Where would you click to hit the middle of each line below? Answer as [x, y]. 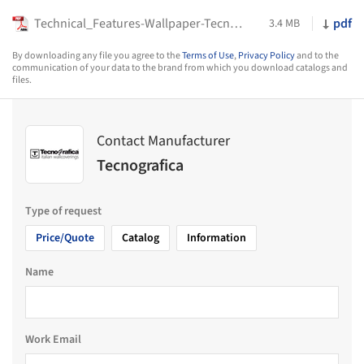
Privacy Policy [266, 55]
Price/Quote [65, 238]
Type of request [63, 211]
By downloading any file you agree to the [97, 55]
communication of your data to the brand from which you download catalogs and [180, 67]
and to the [317, 55]
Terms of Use [208, 55]
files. [22, 80]
